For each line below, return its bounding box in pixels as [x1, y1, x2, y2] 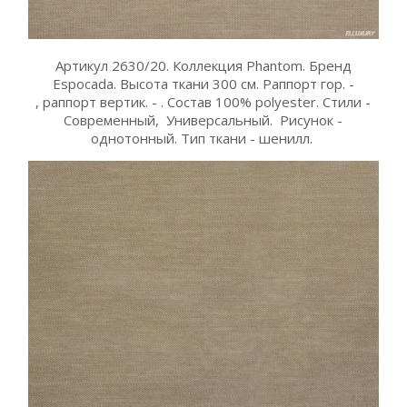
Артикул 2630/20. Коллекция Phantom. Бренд [55, 56, 352, 75]
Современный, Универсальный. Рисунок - [64, 111, 343, 130]
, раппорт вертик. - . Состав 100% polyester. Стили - [35, 93, 372, 112]
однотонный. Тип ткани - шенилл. [90, 129, 316, 148]
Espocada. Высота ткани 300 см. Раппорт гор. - [52, 74, 354, 94]
